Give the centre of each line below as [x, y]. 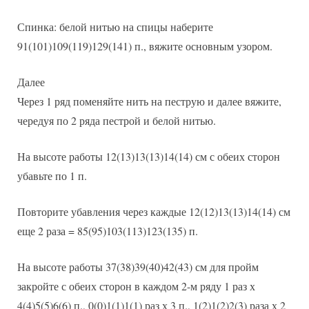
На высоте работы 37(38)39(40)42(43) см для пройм [138, 267]
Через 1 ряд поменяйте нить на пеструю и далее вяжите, [149, 101]
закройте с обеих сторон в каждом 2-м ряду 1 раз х [136, 286]
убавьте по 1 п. [52, 176]
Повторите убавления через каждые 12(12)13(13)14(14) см [154, 212]
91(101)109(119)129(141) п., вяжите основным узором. [145, 46]
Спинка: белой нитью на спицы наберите [115, 27]
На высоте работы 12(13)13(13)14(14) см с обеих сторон [149, 157]
